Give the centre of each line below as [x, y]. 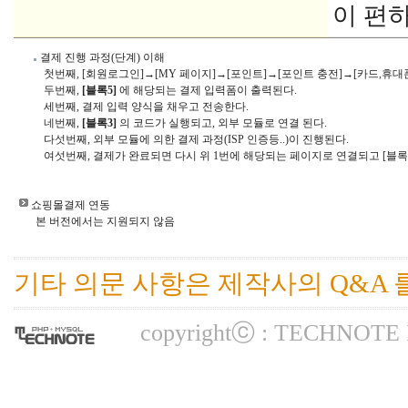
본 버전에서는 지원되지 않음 [94, 222]
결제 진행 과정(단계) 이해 [101, 58]
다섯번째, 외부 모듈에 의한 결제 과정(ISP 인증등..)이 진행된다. [181, 140]
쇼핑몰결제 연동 [69, 205]
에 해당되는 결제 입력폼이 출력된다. [207, 91]
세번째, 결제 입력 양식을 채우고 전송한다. [131, 107]
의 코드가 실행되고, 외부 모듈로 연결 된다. [222, 123]
